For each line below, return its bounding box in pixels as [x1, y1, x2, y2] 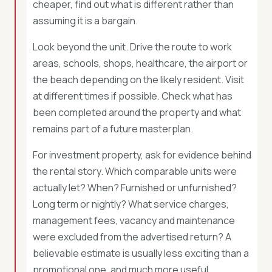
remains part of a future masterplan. [33, 122, 193, 135]
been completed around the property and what [33, 106, 241, 119]
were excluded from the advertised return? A [33, 230, 231, 243]
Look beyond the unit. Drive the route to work [33, 40, 232, 53]
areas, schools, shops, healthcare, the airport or [33, 56, 248, 70]
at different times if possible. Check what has [33, 89, 233, 103]
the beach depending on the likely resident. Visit [33, 73, 244, 86]
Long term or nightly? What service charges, [33, 197, 229, 211]
